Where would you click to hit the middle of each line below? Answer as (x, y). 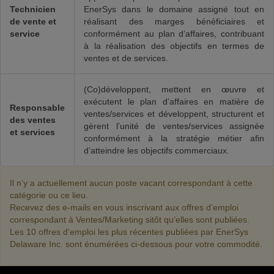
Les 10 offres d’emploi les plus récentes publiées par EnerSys (129, 232)
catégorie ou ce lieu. (49, 195)
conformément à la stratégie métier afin (174, 138)
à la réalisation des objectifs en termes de (174, 46)
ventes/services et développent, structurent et (174, 114)
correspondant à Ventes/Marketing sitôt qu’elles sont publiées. (130, 220)
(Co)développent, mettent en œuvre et (174, 89)
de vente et (33, 21)
